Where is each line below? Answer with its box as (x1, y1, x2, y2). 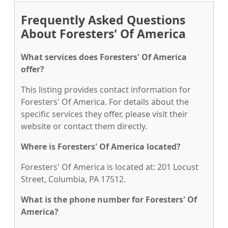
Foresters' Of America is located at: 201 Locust (21, 161, 198, 173)
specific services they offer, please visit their (21, 108, 188, 120)
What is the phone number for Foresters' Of (21, 194, 197, 205)
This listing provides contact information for (21, 84, 191, 95)
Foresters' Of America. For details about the (21, 96, 189, 107)
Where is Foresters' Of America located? (21, 141, 181, 152)
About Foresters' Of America (21, 25, 186, 42)
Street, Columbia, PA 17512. (21, 174, 126, 185)
